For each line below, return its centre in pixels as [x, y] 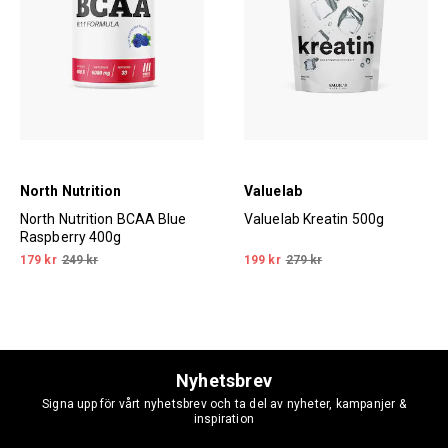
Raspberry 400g [71, 236]
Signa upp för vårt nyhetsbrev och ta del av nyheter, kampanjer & [224, 403]
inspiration [224, 418]
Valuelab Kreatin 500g [314, 218]
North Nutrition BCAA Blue [103, 218]
